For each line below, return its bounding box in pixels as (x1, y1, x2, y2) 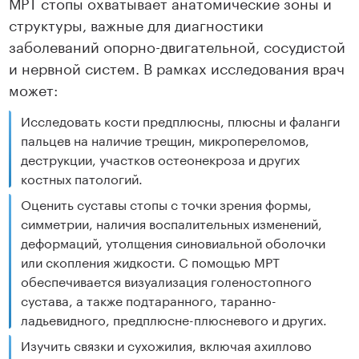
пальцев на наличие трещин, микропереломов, (21, 129, 310, 150)
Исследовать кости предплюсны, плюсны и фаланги (21, 110, 341, 131)
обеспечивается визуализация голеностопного (21, 270, 313, 291)
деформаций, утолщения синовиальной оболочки (21, 232, 326, 252)
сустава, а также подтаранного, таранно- (21, 289, 277, 310)
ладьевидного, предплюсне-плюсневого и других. (21, 309, 328, 329)
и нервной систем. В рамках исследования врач (9, 55, 345, 79)
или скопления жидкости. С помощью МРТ (21, 251, 280, 272)
